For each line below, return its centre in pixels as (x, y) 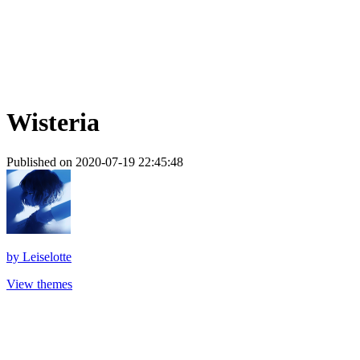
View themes (39, 284)
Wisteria (53, 123)
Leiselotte (47, 256)
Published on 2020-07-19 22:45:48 (95, 162)
